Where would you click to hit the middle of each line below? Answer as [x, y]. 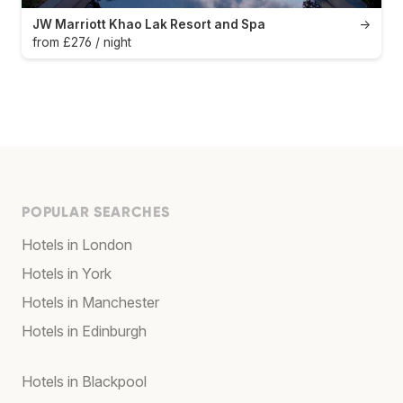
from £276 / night [82, 43]
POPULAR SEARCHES [96, 212]
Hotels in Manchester [90, 303]
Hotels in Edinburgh [84, 331]
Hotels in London [77, 245]
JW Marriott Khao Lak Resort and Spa [149, 25]
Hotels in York [67, 274]
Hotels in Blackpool [84, 382]
